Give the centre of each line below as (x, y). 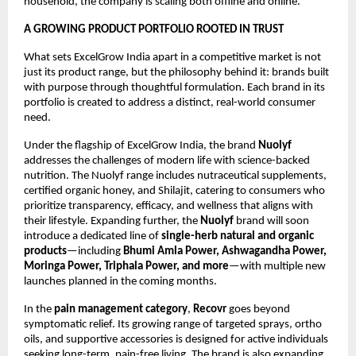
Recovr (210, 310)
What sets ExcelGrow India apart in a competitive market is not (172, 58)
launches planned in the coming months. (120, 282)
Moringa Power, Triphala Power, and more (126, 267)
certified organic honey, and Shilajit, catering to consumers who (174, 192)
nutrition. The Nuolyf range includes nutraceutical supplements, (175, 176)
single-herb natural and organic (238, 237)
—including (95, 252)
